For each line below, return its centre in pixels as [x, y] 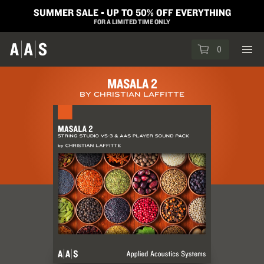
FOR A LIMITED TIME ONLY [132, 22]
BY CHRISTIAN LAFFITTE [132, 94]
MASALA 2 [132, 83]
